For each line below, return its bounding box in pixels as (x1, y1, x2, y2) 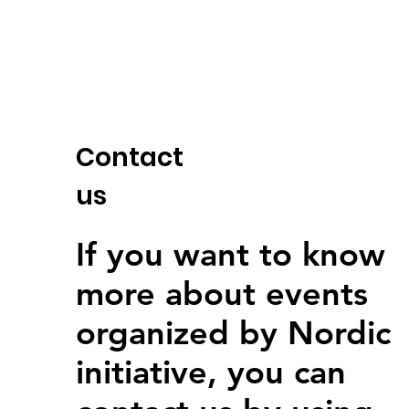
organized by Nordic (76, 313, 392, 352)
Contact (76, 140, 184, 175)
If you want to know (76, 235, 386, 274)
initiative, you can (76, 352, 347, 392)
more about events (76, 274, 369, 313)
